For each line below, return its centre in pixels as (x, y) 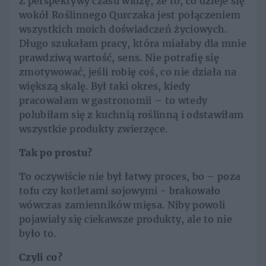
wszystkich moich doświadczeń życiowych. (123, 29)
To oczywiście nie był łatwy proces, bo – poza (130, 177)
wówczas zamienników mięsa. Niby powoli (122, 205)
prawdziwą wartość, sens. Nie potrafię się (119, 58)
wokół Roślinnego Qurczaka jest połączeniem (130, 15)
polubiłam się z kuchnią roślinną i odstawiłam (132, 115)
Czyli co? (41, 257)
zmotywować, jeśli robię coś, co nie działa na (128, 72)
